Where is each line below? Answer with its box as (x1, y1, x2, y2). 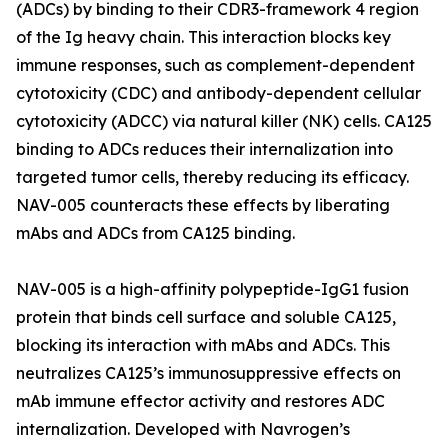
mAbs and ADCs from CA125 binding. (16, 223, 295, 244)
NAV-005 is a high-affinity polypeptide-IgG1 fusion (16, 279, 409, 300)
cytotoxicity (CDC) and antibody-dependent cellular (16, 83, 421, 104)
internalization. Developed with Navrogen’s (16, 419, 350, 440)
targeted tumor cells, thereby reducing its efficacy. (16, 167, 409, 188)
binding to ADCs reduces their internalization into (16, 139, 393, 160)
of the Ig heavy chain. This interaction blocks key (16, 27, 391, 48)
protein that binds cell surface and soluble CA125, (16, 307, 396, 328)
